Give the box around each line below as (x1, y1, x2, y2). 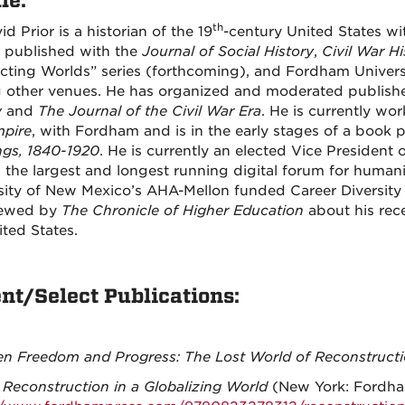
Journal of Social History (141, 43, 314, 60)
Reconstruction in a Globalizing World (2, 379, 272, 395)
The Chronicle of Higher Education (61, 202, 304, 219)
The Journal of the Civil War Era (37, 103, 261, 119)
